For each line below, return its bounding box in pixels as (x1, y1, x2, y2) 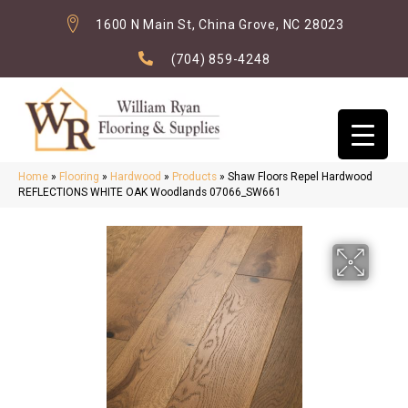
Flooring (59, 170, 99, 184)
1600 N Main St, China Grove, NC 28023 (96, 17, 344, 32)
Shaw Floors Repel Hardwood (228, 170, 372, 184)
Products (172, 170, 217, 184)
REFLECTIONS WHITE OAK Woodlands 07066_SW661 (18, 186, 281, 199)
